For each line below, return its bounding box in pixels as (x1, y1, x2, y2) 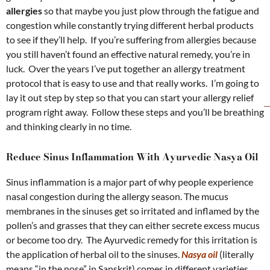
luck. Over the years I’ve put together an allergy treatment (6, 63, 245, 74)
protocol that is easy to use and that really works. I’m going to (6, 77, 259, 89)
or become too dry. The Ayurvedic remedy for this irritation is (6, 234, 257, 246)
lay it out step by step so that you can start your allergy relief (6, 92, 254, 103)
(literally (218, 248, 254, 260)
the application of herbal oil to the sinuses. (6, 248, 181, 260)
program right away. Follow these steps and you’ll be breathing (6, 106, 264, 118)
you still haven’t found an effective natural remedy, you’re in (6, 48, 250, 60)
